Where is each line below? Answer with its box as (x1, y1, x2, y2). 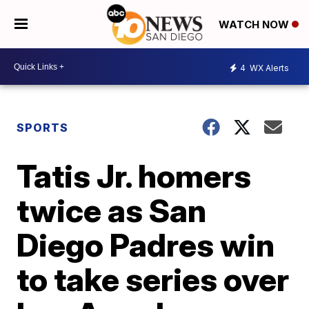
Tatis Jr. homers (17, 157, 252, 195)
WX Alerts (248, 62, 289, 73)
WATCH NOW (219, 18, 292, 32)
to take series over (17, 260, 290, 299)
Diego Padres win (17, 226, 275, 264)
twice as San (17, 191, 207, 230)
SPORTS (17, 121, 69, 134)
